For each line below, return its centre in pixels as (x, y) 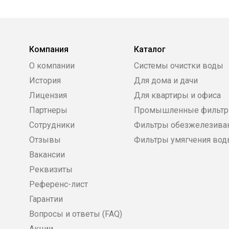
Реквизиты (51, 170)
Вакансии (47, 155)
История (45, 81)
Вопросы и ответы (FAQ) (76, 214)
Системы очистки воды (179, 66)
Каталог (150, 50)
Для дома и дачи (166, 81)
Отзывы (45, 140)
